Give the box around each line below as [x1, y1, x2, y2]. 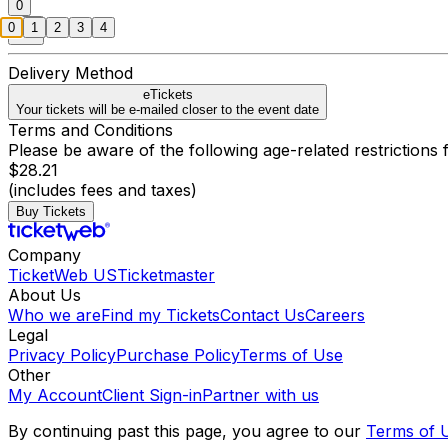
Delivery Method [8, 63, 133, 84]
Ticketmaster [117, 265, 215, 286]
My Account [8, 385, 102, 406]
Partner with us [202, 385, 319, 406]
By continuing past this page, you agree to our [8, 421, 361, 442]
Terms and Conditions [8, 120, 173, 141]
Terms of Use [239, 345, 343, 366]
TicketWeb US [8, 265, 117, 286]
